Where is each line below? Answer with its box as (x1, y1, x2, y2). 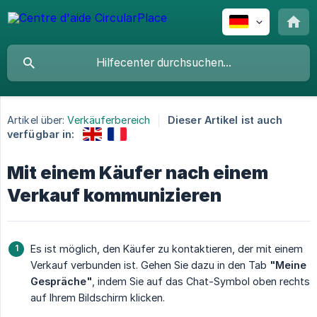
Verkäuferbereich (67, 114, 151, 127)
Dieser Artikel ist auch (168, 114, 283, 127)
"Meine (270, 258, 306, 271)
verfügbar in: (7, 128, 75, 140)
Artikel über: (7, 114, 65, 127)
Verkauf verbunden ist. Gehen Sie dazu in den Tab (30, 258, 270, 271)
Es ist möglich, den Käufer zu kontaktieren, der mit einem (30, 242, 303, 255)
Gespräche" (30, 275, 92, 287)
